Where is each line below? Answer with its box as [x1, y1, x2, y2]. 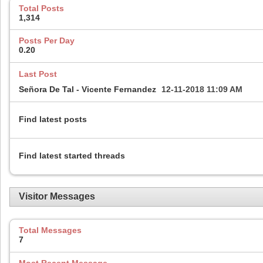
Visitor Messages [19, 191, 95, 202]
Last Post [19, 69, 57, 79]
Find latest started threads [19, 150, 125, 160]
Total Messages [19, 225, 82, 235]
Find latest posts [19, 114, 87, 124]
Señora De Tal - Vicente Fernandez [19, 84, 156, 94]
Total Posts [19, 3, 64, 13]
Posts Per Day [19, 36, 75, 46]
